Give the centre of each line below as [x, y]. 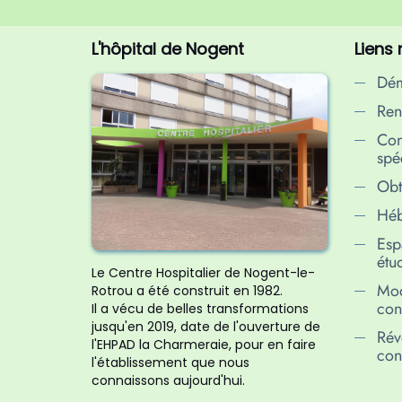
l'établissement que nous [170, 362]
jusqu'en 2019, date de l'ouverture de [206, 326]
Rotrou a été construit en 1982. [187, 290]
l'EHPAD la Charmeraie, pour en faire [204, 344]
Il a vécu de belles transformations [200, 308]
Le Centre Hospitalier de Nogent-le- [203, 272]
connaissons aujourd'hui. [168, 380]
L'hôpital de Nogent [168, 48]
